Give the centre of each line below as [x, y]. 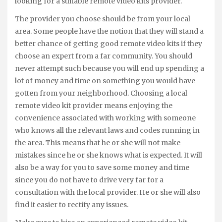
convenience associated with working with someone [105, 118]
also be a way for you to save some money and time [102, 168]
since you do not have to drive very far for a [89, 180]
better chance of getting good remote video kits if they [109, 44]
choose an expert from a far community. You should [104, 56]
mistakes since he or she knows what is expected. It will [109, 155]
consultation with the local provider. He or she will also [108, 193]
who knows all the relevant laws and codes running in [107, 131]
